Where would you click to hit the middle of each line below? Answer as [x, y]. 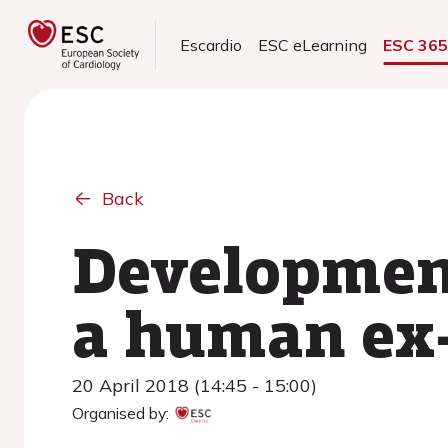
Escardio [211, 45]
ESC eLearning [313, 45]
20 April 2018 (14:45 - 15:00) [194, 385]
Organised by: [120, 413]
